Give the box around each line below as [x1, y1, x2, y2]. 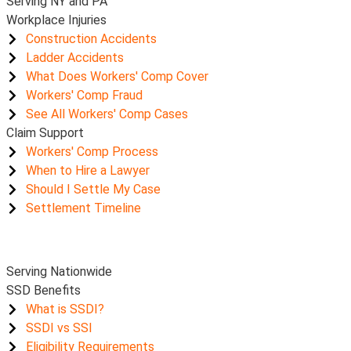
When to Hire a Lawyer [26, 163, 150, 178]
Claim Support [6, 125, 84, 140]
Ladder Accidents [26, 50, 124, 65]
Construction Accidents [26, 31, 157, 46]
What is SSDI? [26, 302, 104, 317]
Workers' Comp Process [26, 144, 158, 159]
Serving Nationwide [6, 264, 112, 279]
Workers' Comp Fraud [26, 88, 143, 103]
